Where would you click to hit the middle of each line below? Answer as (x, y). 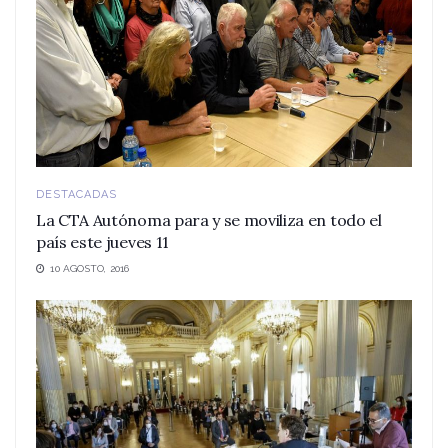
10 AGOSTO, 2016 (88, 268)
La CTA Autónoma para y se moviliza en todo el (209, 220)
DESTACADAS (76, 194)
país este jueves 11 (102, 242)
